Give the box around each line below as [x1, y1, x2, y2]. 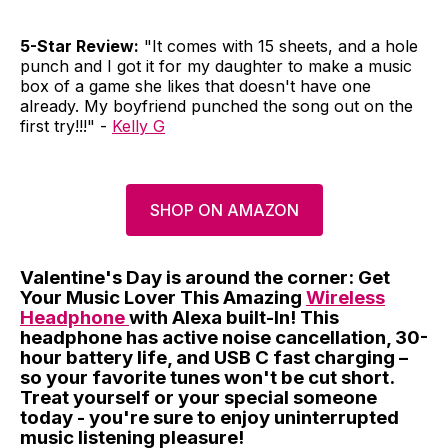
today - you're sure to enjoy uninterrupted [20, 406, 399, 430]
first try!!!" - [20, 116, 112, 137]
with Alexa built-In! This [129, 306, 339, 330]
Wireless [306, 286, 385, 310]
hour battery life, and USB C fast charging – [20, 346, 408, 370]
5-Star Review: [20, 36, 139, 57]
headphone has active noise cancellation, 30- [20, 326, 428, 350]
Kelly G [112, 116, 165, 137]
